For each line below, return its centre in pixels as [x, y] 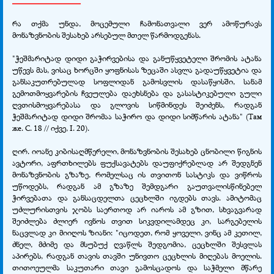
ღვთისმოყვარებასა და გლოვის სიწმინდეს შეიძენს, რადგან [137, 104]
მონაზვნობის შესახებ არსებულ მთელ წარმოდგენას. [106, 35]
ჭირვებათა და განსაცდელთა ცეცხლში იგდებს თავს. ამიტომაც [137, 197]
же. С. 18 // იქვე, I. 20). [51, 128]
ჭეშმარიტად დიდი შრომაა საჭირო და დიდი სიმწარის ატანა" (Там [137, 116]
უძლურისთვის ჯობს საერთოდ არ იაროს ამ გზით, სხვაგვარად [137, 209]
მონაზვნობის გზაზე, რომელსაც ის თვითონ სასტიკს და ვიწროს [137, 174]
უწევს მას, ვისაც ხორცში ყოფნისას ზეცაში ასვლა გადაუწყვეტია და [137, 69]
